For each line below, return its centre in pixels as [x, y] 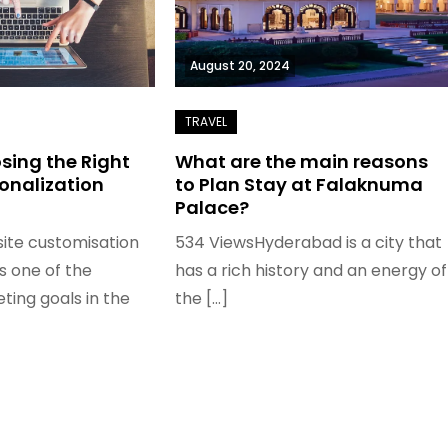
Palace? [211, 207]
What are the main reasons [301, 161]
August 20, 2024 [239, 65]
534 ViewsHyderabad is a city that [308, 242]
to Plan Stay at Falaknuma [298, 184]
